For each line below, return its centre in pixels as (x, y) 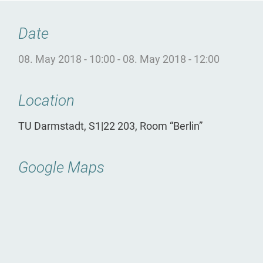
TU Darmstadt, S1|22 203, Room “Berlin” (111, 127)
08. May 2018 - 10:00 (67, 60)
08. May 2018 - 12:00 (171, 60)
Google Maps (62, 168)
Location (47, 101)
